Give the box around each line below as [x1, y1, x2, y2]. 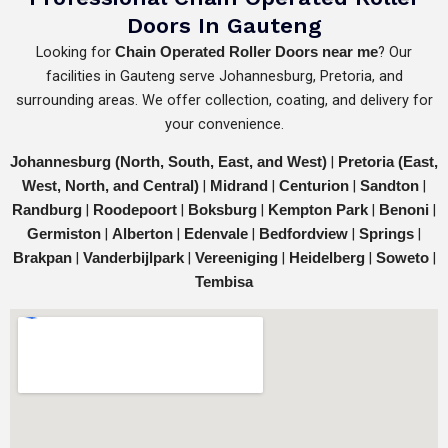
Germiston [27, 226, 101, 243]
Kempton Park [268, 202, 368, 219]
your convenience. [164, 114, 284, 133]
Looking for [36, 42, 111, 61]
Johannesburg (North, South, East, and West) [10, 154, 327, 171]
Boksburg [188, 202, 257, 219]
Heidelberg [288, 250, 365, 267]
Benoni [379, 202, 429, 219]
